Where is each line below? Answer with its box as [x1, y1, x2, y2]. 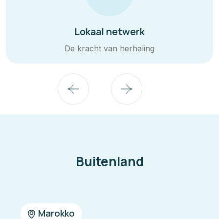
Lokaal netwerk [74, 24, 145, 38]
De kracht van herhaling [65, 43, 154, 53]
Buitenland [75, 152, 144, 170]
